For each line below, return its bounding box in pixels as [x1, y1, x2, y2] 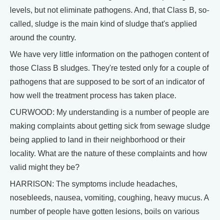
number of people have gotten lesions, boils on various [10, 207, 199, 216]
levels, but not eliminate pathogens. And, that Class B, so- [10, 6, 209, 14]
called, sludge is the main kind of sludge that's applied [10, 20, 197, 28]
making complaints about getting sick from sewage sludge [10, 122, 210, 130]
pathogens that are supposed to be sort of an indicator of [10, 78, 204, 86]
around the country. [10, 33, 76, 42]
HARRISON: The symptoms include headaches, [10, 180, 177, 188]
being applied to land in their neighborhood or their [10, 136, 185, 144]
